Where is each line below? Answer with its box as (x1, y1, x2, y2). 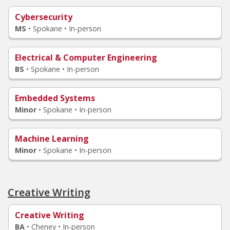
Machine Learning (15, 133, 89, 144)
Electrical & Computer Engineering (15, 52, 157, 63)
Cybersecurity (15, 11, 72, 23)
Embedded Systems (15, 92, 95, 104)
